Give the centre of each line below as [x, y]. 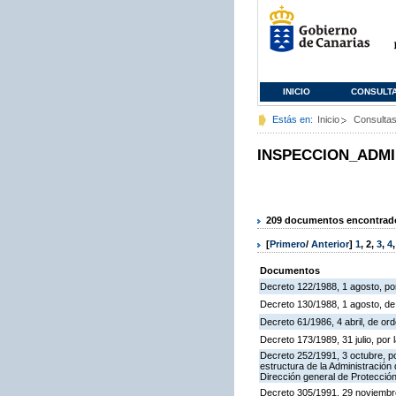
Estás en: [293, 119]
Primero [288, 244]
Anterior [330, 244]
